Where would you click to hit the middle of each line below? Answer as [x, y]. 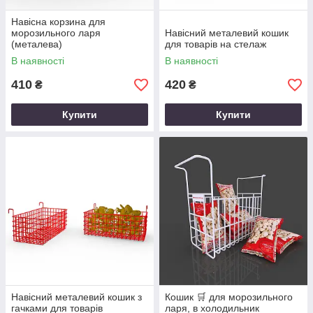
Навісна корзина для [58, 22]
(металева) [37, 44]
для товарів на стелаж [216, 44]
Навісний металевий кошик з [77, 297]
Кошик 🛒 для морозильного [229, 297]
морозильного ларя [56, 33]
